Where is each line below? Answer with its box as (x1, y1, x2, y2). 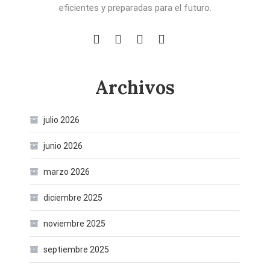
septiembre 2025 (43, 245, 109, 254)
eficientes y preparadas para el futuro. (58, 2, 212, 13)
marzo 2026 (43, 167, 90, 177)
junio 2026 (43, 141, 83, 151)
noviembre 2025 (43, 219, 105, 228)
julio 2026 (43, 115, 80, 125)
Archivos (95, 76, 175, 99)
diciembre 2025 (43, 193, 102, 202)
